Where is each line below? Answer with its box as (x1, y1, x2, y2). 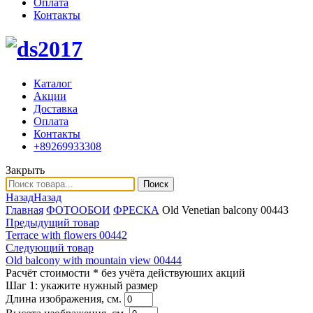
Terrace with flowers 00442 (6, 228, 127, 241)
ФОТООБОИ (46, 203, 110, 216)
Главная (6, 203, 43, 216)
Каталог (34, 77, 72, 89)
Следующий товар (6, 241, 94, 254)
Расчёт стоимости (6, 266, 90, 279)
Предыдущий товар (6, 216, 99, 228)
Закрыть (6, 163, 45, 176)
